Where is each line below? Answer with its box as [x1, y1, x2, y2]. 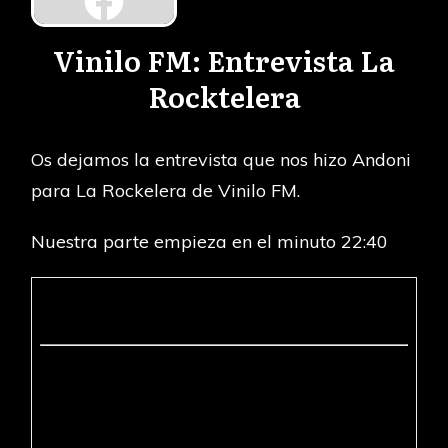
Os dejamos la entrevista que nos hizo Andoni [31, 148, 412, 171]
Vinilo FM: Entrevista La [53, 39, 395, 81]
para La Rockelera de [31, 179, 219, 202]
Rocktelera [147, 75, 301, 117]
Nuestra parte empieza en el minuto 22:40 [31, 230, 389, 253]
